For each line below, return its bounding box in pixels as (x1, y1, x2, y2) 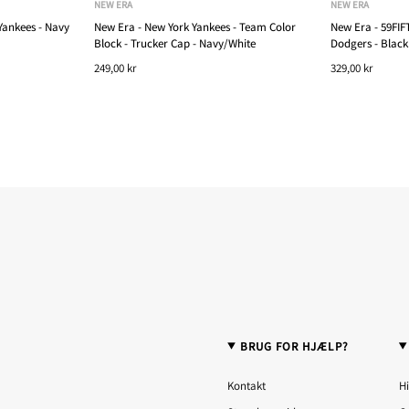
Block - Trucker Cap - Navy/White (94, 35, 257, 51)
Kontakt (227, 377, 267, 393)
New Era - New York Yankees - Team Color (94, 18, 297, 35)
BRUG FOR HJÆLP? (240, 338, 349, 354)
